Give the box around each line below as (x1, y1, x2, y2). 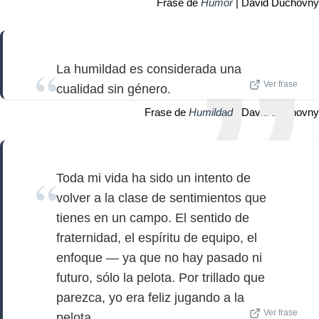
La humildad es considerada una (56, 61, 241, 76)
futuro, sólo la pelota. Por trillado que (56, 271, 265, 286)
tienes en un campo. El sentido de (56, 211, 249, 226)
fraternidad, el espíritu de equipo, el (56, 231, 257, 246)
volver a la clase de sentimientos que (56, 191, 266, 206)
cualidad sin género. (56, 81, 171, 96)
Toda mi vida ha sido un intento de (56, 171, 251, 186)
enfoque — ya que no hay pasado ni (56, 251, 262, 266)
